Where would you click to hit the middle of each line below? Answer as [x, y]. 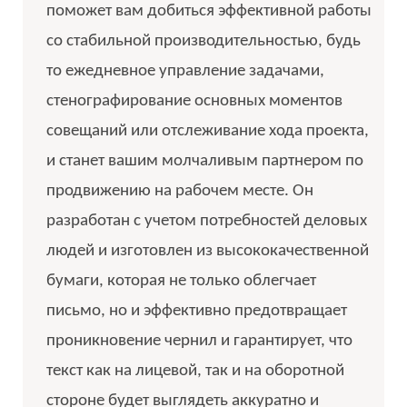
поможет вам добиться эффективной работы [208, 11]
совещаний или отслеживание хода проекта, [207, 131]
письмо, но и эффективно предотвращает [196, 311]
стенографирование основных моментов [194, 101]
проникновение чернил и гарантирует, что [199, 341]
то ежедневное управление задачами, [185, 71]
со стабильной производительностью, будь [203, 41]
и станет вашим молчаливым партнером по [204, 161]
